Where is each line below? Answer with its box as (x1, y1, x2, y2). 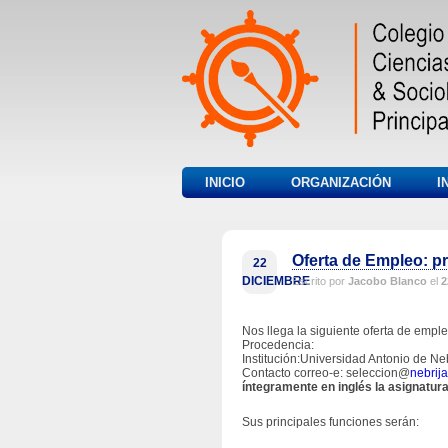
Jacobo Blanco (348, 275, 427, 288)
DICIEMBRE (242, 274, 310, 288)
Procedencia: (242, 338, 314, 352)
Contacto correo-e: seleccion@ (242, 366, 410, 380)
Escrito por (292, 275, 348, 288)
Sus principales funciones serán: (242, 415, 419, 429)
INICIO (205, 175, 245, 190)
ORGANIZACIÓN (291, 175, 391, 190)
